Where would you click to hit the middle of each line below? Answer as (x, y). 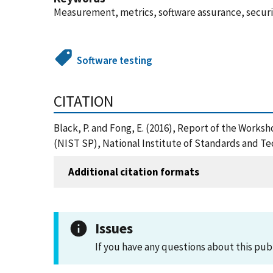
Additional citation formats (134, 172)
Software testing (115, 60)
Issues (114, 228)
